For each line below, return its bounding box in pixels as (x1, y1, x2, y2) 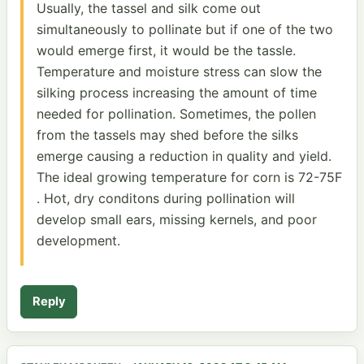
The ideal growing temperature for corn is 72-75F (37, 168, 342, 185)
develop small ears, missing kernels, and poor (37, 210, 317, 227)
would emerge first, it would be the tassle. (37, 41, 296, 58)
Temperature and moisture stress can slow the (37, 63, 322, 80)
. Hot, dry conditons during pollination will (37, 189, 295, 206)
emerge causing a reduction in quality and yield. (37, 147, 331, 164)
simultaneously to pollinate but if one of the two (37, 20, 333, 37)
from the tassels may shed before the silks (37, 126, 298, 143)
